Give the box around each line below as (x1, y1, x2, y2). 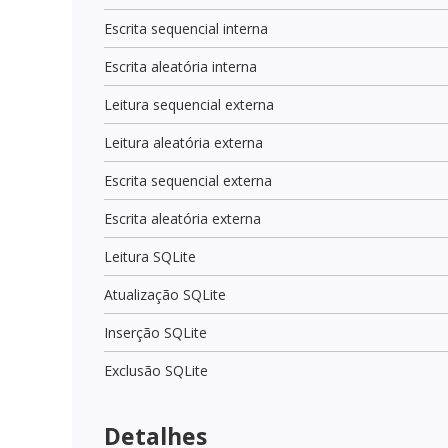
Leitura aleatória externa (104, 132, 263, 152)
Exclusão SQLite (104, 360, 208, 380)
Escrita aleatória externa (104, 208, 261, 228)
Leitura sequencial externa (104, 94, 274, 114)
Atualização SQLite (104, 284, 226, 304)
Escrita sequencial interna (104, 18, 268, 38)
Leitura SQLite (104, 246, 196, 266)
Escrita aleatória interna (104, 56, 257, 76)
